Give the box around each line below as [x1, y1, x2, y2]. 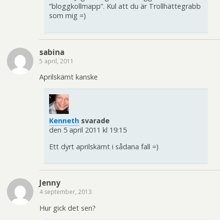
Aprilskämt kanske [39, 72, 98, 82]
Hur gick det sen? [39, 203, 96, 213]
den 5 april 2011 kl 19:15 [49, 125, 127, 135]
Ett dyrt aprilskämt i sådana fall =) [49, 141, 159, 151]
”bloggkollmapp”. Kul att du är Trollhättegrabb [49, 1, 201, 11]
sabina [39, 47, 64, 57]
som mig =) [49, 11, 86, 21]
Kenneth [49, 116, 79, 126]
